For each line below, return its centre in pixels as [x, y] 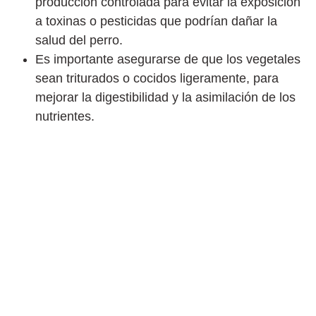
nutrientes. [65, 117]
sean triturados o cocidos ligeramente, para [157, 79]
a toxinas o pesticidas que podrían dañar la [156, 22]
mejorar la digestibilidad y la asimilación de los [165, 98]
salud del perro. [79, 41]
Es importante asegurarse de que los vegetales [168, 60]
